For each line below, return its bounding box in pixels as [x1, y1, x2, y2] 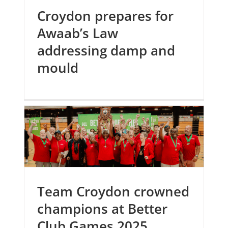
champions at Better [37, 199, 168, 218]
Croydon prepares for [37, 7, 174, 25]
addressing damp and [37, 41, 176, 60]
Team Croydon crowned [37, 182, 190, 201]
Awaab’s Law [37, 24, 119, 42]
